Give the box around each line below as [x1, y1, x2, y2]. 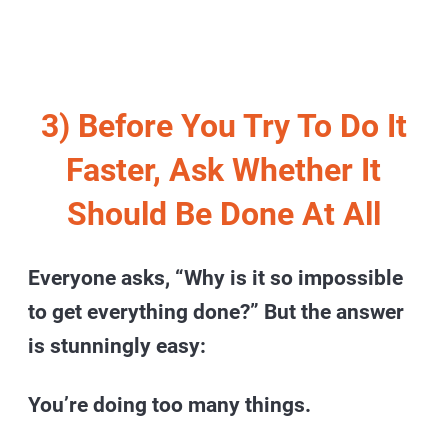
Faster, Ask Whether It [66, 150, 382, 189]
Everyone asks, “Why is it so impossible [28, 265, 404, 290]
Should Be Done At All [66, 194, 381, 233]
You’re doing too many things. [28, 392, 312, 417]
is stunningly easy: [28, 333, 207, 358]
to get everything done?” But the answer [28, 299, 405, 324]
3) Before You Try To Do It [40, 106, 407, 145]
